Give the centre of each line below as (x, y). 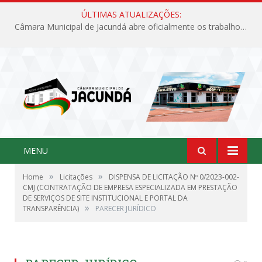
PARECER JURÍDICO (126, 208)
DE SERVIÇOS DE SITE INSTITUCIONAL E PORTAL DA (105, 198)
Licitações (76, 177)
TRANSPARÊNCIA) (51, 208)
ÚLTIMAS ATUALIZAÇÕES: (131, 14)
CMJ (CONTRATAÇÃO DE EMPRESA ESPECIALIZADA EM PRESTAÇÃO (130, 187)
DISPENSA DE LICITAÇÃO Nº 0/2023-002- (174, 177)
